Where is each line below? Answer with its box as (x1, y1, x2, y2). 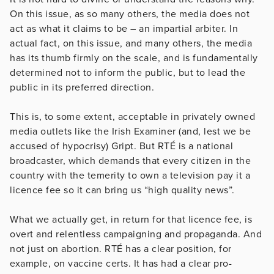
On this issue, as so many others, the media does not (10, 7, 250, 20)
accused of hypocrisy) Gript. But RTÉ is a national (10, 139, 233, 152)
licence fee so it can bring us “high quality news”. (10, 183, 235, 196)
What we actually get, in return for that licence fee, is (10, 213, 252, 226)
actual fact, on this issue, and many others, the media (10, 37, 252, 50)
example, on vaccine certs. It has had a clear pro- (10, 257, 232, 270)
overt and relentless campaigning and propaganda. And (10, 228, 262, 240)
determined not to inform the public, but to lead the (10, 66, 245, 79)
